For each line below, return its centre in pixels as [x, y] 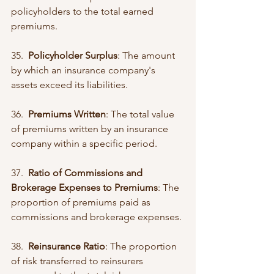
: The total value [141, 114]
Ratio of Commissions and [87, 172]
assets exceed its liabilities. [69, 84]
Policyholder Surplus [73, 55]
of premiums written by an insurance [91, 128]
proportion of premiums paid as [82, 202]
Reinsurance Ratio [67, 246]
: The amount [147, 55]
